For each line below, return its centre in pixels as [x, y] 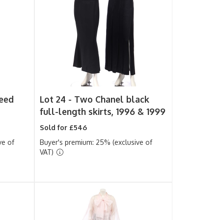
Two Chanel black [112, 99]
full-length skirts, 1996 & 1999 [103, 111]
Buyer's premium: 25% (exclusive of [96, 142]
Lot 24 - [57, 99]
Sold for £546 [64, 127]
